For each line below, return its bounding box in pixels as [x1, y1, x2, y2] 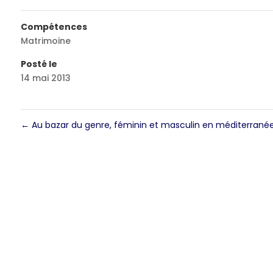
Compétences [20, 21, 87, 34]
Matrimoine [20, 35, 71, 48]
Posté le [20, 58, 57, 71]
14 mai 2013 [20, 72, 71, 85]
